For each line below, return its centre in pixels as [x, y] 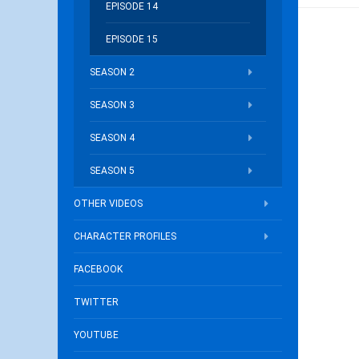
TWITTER [96, 302]
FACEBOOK [98, 269]
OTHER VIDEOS [108, 204]
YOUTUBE [96, 335]
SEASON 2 [112, 72]
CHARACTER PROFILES [125, 236]
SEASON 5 [112, 171]
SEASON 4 [112, 138]
